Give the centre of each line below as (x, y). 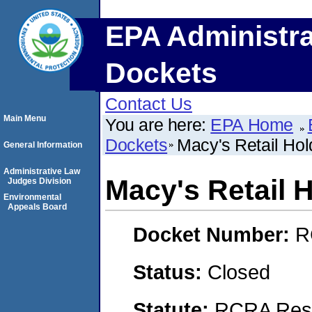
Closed (239, 272)
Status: (170, 272)
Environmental (32, 197)
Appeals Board (37, 207)
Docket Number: (214, 235)
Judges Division (39, 181)
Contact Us (149, 104)
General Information (43, 145)
